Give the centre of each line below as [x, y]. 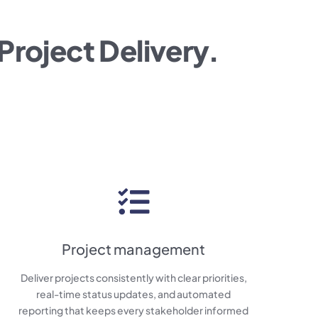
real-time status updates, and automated [134, 294]
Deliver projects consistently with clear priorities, [133, 278]
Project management [134, 249]
